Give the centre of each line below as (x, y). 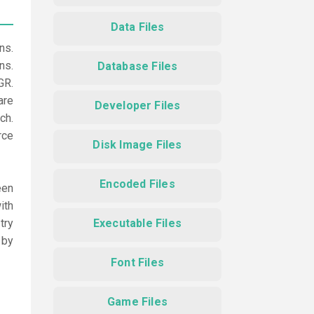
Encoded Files (137, 184)
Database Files (137, 66)
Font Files (137, 262)
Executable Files (137, 223)
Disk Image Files (137, 145)
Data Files (137, 27)
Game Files (137, 302)
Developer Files (137, 105)
